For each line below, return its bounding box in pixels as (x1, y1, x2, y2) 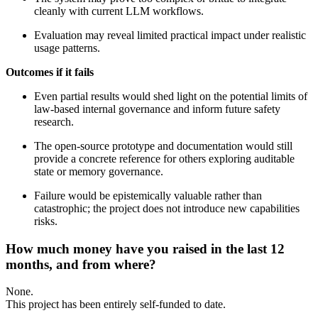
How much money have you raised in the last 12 (6, 241, 285, 256)
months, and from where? (6, 256, 156, 272)
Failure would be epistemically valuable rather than (34, 190, 262, 202)
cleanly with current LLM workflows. (34, 5, 204, 17)
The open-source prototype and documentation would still (34, 140, 292, 152)
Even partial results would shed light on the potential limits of (34, 90, 307, 102)
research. (34, 116, 74, 128)
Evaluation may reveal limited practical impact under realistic (34, 29, 306, 41)
